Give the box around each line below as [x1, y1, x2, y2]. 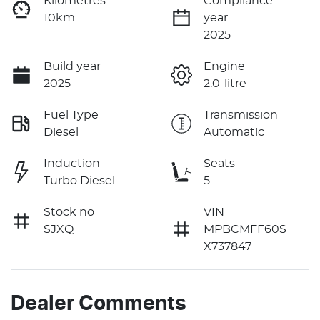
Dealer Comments [11, 294, 186, 314]
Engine [204, 60, 245, 72]
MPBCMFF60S [204, 223, 286, 235]
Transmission [204, 109, 278, 121]
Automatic [204, 126, 264, 138]
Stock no [44, 206, 94, 218]
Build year [44, 60, 101, 72]
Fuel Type [44, 109, 99, 121]
